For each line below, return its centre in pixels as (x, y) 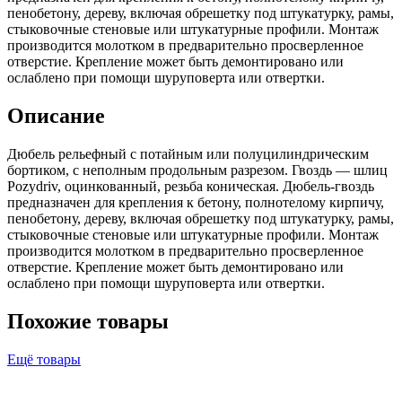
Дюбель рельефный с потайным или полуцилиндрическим (188, 153)
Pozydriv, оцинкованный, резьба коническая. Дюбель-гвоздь (191, 186)
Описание (56, 115)
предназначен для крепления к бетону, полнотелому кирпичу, (196, 202)
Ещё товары (44, 359)
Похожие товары (88, 321)
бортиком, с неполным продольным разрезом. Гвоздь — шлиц (197, 170)
